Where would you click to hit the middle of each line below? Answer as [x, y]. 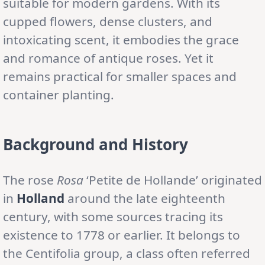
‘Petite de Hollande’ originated [173, 180]
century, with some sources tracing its [113, 216]
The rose [30, 180]
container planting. [59, 94]
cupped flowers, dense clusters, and [108, 21]
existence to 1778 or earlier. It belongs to [122, 235]
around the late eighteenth [145, 198]
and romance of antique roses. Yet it [108, 58]
